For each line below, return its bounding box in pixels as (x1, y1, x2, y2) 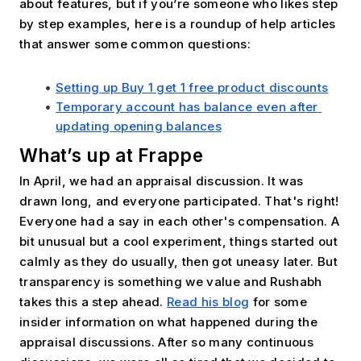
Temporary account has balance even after (56, 98, 318, 114)
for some (249, 293, 308, 309)
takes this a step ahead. (19, 293, 168, 309)
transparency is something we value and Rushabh (19, 273, 322, 289)
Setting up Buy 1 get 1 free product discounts (56, 79, 329, 95)
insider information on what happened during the (19, 313, 318, 330)
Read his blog (167, 293, 250, 309)
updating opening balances (56, 118, 222, 134)
